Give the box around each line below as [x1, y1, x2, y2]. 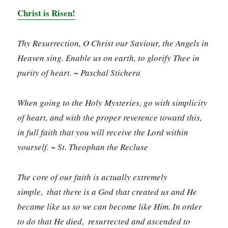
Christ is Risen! [17, 7, 76, 20]
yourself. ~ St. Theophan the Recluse [17, 140, 149, 153]
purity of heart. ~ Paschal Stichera [17, 67, 141, 79]
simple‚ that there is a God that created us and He [17, 185, 197, 197]
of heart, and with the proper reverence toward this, [17, 111, 203, 123]
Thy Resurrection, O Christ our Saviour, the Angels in [17, 37, 209, 49]
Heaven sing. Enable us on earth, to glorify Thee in [17, 52, 200, 64]
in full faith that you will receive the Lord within [17, 126, 189, 138]
